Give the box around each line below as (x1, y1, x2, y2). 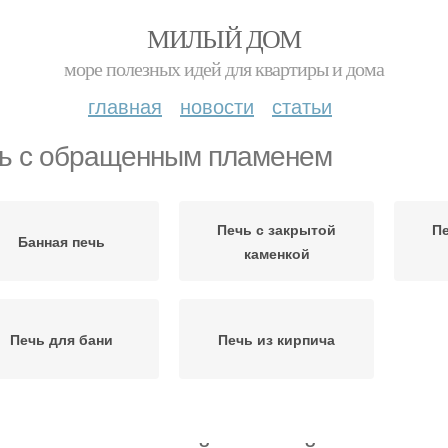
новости (180, 91, 254, 120)
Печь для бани (10, 329, 113, 349)
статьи (272, 91, 332, 120)
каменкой (243, 243, 310, 263)
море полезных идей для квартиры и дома (64, 55, 384, 82)
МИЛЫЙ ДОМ (147, 21, 301, 55)
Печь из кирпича (218, 329, 335, 349)
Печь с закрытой (217, 219, 336, 239)
